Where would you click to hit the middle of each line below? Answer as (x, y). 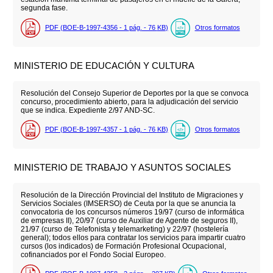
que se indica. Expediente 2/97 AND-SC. (87, 110)
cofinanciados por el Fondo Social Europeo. (93, 254)
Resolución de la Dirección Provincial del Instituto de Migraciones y (132, 195)
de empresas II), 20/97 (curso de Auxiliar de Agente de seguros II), (129, 220)
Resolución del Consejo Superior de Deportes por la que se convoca (134, 93)
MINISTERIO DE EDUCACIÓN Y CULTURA (105, 65)
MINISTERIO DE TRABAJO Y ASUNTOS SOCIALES (123, 167)
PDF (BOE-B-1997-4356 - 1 (87, 27)
